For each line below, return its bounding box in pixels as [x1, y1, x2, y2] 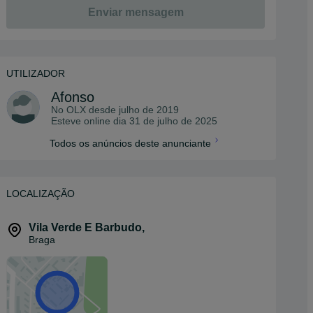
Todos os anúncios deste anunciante [49, 138, 211, 149]
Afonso [51, 89, 94, 105]
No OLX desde [51, 104, 119, 115]
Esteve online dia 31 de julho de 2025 [51, 115, 217, 126]
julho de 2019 [119, 104, 179, 115]
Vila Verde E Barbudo [29, 221, 142, 233]
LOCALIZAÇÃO [6, 188, 75, 199]
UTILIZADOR [6, 68, 65, 79]
